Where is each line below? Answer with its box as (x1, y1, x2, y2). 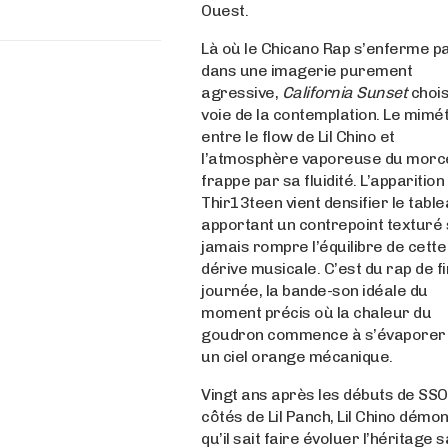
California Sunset (281, 83, 408, 102)
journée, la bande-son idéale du (201, 281, 428, 300)
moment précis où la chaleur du (201, 303, 432, 322)
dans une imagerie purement (201, 61, 413, 80)
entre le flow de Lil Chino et (201, 127, 395, 146)
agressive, (201, 83, 282, 102)
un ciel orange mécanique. (201, 347, 393, 366)
